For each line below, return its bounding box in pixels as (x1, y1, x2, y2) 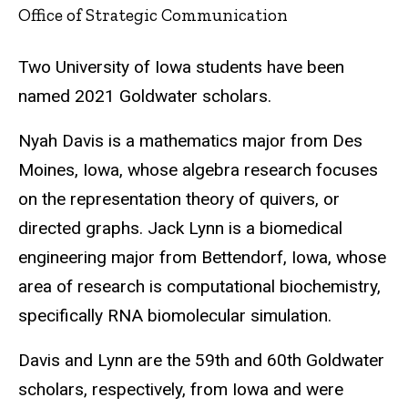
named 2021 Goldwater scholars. (18, 86, 271, 107)
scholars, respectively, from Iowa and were (18, 378, 343, 400)
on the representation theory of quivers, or (18, 188, 340, 209)
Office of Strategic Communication (18, 4, 288, 25)
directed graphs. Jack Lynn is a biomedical (18, 217, 342, 239)
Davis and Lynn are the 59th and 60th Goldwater (18, 349, 384, 371)
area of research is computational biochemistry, (18, 275, 381, 297)
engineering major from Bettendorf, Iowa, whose (18, 246, 386, 268)
